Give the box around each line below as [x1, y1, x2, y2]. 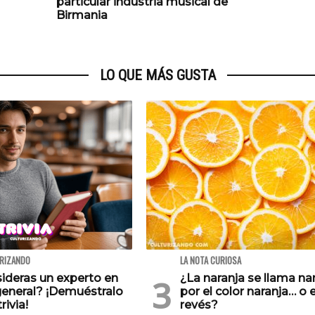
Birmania [56, 8, 108, 22]
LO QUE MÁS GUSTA [99, 67, 216, 84]
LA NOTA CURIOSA [180, 254, 241, 268]
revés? [180, 298, 218, 312]
